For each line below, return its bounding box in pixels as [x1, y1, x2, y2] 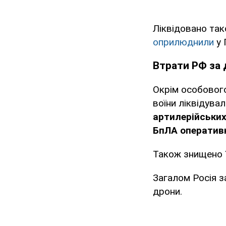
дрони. [153, 186, 182, 198]
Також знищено [153, 148, 225, 160]
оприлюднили [153, 36, 216, 48]
